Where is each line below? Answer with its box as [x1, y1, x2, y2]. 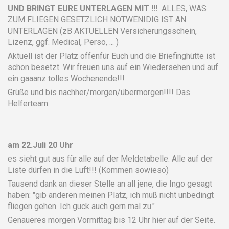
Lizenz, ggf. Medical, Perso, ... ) [8, 37, 119, 47]
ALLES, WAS [159, 3, 207, 13]
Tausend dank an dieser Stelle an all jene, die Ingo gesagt [8, 178, 212, 189]
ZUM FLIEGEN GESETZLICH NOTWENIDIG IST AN [8, 14, 186, 25]
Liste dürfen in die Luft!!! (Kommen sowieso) [8, 165, 169, 175]
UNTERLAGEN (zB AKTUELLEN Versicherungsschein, [8, 26, 197, 36]
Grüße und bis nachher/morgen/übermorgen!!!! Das [8, 87, 190, 97]
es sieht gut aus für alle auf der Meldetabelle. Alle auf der [8, 153, 213, 164]
